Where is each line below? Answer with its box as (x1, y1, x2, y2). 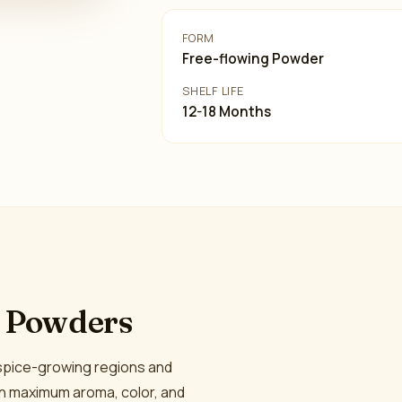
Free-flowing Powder (182, 49, 325, 68)
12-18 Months (182, 102, 272, 121)
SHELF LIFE (182, 83, 244, 99)
